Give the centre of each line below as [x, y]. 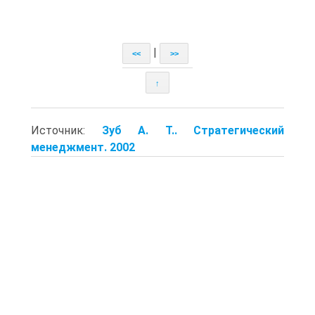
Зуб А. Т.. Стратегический [193, 130]
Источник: [66, 130]
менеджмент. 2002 [83, 147]
